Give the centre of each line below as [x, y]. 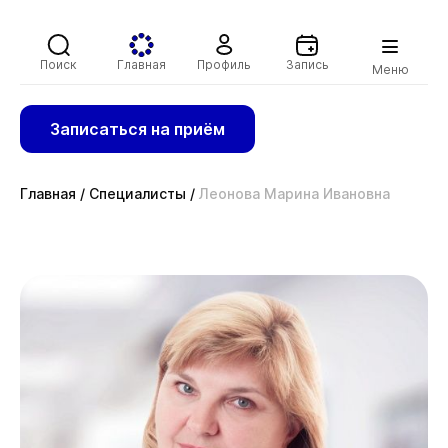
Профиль [224, 64]
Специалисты [137, 193]
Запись [307, 64]
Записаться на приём [137, 129]
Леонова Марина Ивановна [294, 193]
